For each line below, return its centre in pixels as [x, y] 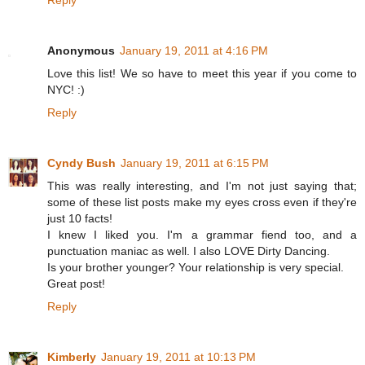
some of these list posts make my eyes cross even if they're [202, 202]
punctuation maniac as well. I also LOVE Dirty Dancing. [189, 251]
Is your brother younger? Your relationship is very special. [196, 268]
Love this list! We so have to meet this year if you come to [202, 74]
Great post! [76, 284]
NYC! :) [66, 90]
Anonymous [81, 51]
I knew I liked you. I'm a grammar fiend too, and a [202, 235]
